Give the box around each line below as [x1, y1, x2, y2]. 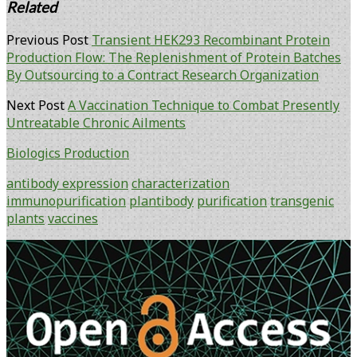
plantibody [129, 191, 194, 210]
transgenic [270, 191, 334, 210]
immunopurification [6, 191, 126, 210]
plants [6, 209, 45, 227]
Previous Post [6, 30, 88, 49]
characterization [131, 174, 229, 192]
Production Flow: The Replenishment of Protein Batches [6, 48, 341, 66]
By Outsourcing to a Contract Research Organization [6, 65, 319, 84]
